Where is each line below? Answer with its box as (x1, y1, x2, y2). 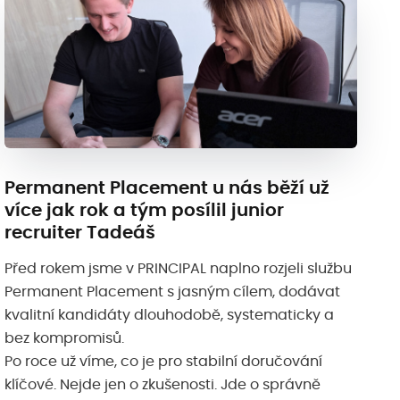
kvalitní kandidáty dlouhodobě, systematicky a (4, 308, 335, 323)
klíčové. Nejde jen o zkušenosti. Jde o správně (4, 378, 321, 393)
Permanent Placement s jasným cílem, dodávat (4, 285, 341, 300)
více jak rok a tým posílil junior (4, 201, 285, 220)
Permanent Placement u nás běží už (4, 179, 330, 197)
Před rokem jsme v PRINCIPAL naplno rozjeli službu (4, 262, 353, 277)
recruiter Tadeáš (4, 223, 156, 242)
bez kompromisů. (4, 331, 125, 346)
